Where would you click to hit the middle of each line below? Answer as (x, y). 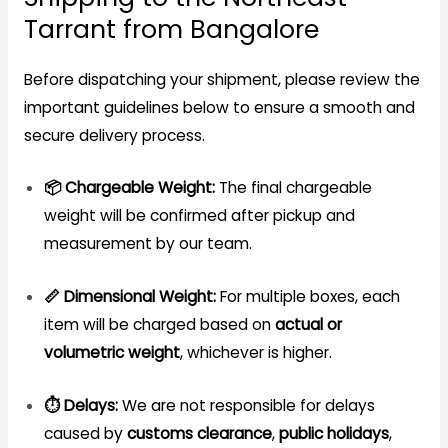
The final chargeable (293, 188)
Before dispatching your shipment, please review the (221, 79)
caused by (85, 433)
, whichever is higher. (255, 353)
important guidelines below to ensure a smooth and (219, 107)
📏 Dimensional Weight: (129, 297)
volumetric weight (111, 353)
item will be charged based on (159, 325)
